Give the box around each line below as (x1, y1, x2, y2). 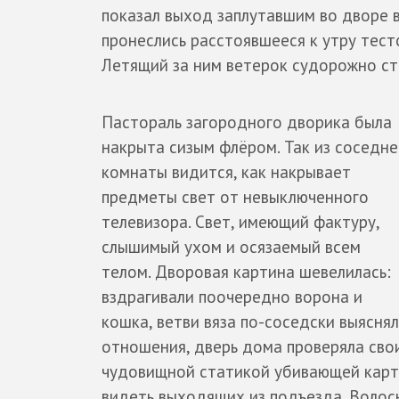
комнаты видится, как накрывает (102, 161, 351, 183)
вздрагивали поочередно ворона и (102, 286, 362, 308)
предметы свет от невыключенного (102, 186, 369, 208)
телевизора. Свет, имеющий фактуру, (102, 211, 379, 233)
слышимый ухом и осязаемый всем (102, 236, 361, 258)
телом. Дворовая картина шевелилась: (102, 261, 391, 283)
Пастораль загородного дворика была (102, 111, 392, 134)
